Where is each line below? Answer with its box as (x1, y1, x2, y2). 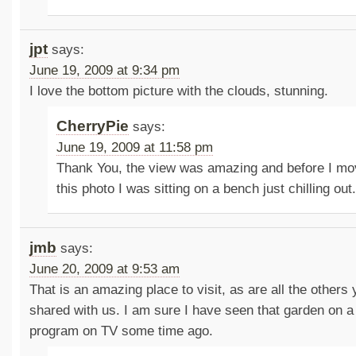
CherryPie (56, 117, 130, 134)
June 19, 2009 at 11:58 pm (56, 139, 214, 155)
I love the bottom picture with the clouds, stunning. (29, 83, 328, 99)
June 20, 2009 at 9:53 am (29, 261, 180, 277)
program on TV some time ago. (29, 323, 213, 339)
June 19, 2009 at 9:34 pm (29, 63, 180, 79)
